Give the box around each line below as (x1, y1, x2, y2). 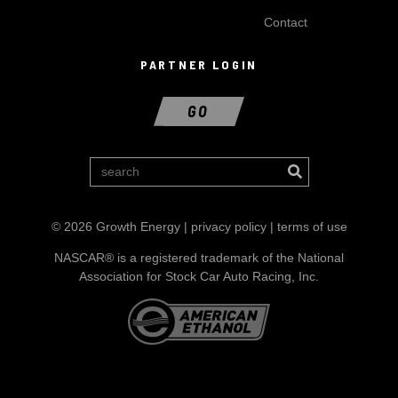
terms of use (276, 219, 347, 234)
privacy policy (190, 219, 267, 234)
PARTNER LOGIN (139, 57, 259, 73)
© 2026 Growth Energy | (51, 219, 191, 234)
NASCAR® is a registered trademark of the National (54, 250, 344, 265)
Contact (263, 14, 307, 29)
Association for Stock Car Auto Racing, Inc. (79, 268, 319, 283)
